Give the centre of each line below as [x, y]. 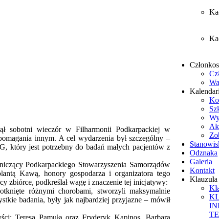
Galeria [201, 162]
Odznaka [204, 153]
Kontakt [202, 170]
